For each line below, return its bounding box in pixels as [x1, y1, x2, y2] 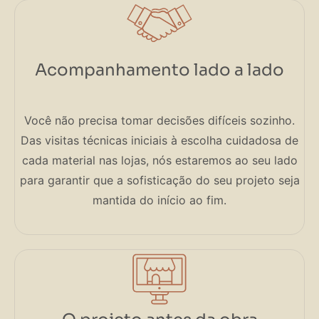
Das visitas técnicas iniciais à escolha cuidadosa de [21, 132, 298, 147]
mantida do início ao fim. [93, 192, 226, 207]
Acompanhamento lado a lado [35, 59, 284, 80]
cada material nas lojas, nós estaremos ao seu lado [21, 152, 298, 167]
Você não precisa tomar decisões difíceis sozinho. [24, 113, 295, 127]
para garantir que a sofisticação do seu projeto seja [19, 172, 300, 187]
